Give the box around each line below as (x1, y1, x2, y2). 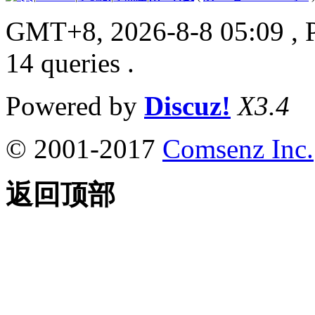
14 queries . (6, 48, 134, 79)
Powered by (6, 91, 144, 122)
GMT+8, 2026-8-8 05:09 (6, 16, 284, 47)
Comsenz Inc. (162, 134, 314, 165)
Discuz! (144, 91, 231, 122)
